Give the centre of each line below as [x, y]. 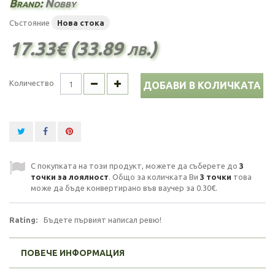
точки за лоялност [70, 177]
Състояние [29, 23]
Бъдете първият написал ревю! [103, 220]
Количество [32, 83]
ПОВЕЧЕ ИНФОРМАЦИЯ [73, 253]
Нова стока [81, 23]
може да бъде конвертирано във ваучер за [114, 188]
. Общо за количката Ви [154, 177]
